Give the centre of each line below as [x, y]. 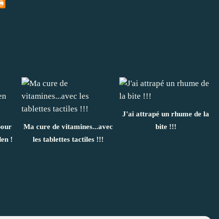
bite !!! [166, 126]
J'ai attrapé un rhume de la [166, 114]
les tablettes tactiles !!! [68, 139]
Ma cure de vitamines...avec [68, 126]
